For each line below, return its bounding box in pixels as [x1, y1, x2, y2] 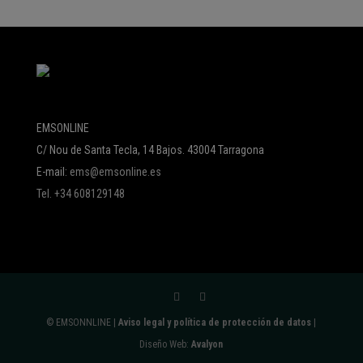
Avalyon [191, 339, 224, 351]
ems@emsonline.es [69, 165, 161, 178]
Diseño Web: [139, 339, 192, 351]
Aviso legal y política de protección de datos [118, 317, 312, 329]
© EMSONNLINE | [46, 317, 119, 329]
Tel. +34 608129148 [36, 187, 125, 200]
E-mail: [36, 165, 70, 178]
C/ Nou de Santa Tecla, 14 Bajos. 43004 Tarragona [36, 143, 264, 156]
